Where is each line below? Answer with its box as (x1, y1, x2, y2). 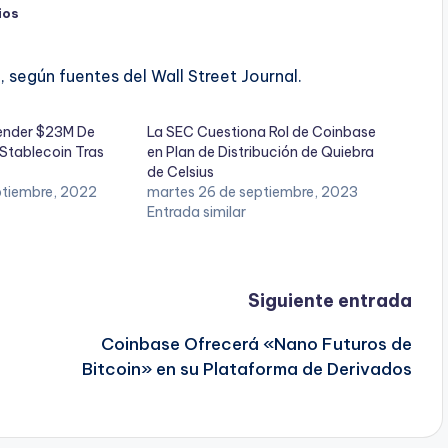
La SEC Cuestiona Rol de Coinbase (147, 123, 376, 142)
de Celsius (147, 163, 214, 182)
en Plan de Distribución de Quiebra (147, 143, 374, 162)
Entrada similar (147, 203, 246, 222)
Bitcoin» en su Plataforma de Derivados (81, 358, 412, 381)
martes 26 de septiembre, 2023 (147, 183, 358, 202)
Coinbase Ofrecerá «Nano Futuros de (100, 333, 412, 356)
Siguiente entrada (247, 289, 412, 313)
